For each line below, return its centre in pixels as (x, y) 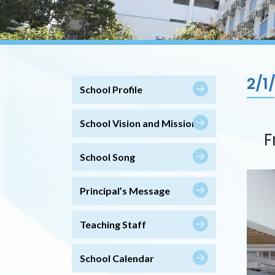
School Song (107, 157)
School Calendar (117, 258)
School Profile (111, 89)
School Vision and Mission (138, 123)
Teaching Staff (113, 224)
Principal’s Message (125, 190)
